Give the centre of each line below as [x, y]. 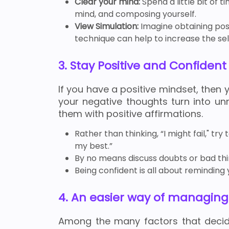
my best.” [94, 146]
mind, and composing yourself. [135, 14]
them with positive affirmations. [131, 114]
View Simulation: [108, 27]
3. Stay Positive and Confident [142, 66]
